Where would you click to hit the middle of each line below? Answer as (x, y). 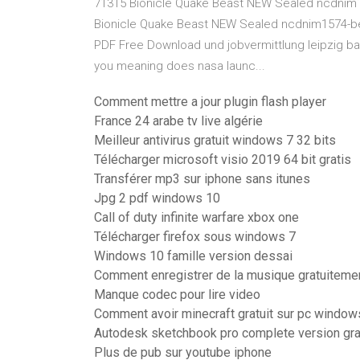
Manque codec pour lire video (177, 295)
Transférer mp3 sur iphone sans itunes (202, 179)
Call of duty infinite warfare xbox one (196, 217)
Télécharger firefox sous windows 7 (195, 237)
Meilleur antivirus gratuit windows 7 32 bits (215, 140)
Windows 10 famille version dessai (193, 256)
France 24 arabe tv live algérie (178, 121)
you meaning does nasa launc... (180, 66)
